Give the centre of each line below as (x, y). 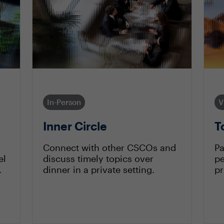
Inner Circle (75, 125)
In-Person (64, 102)
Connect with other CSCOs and (109, 147)
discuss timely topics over (98, 158)
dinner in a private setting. (98, 169)
